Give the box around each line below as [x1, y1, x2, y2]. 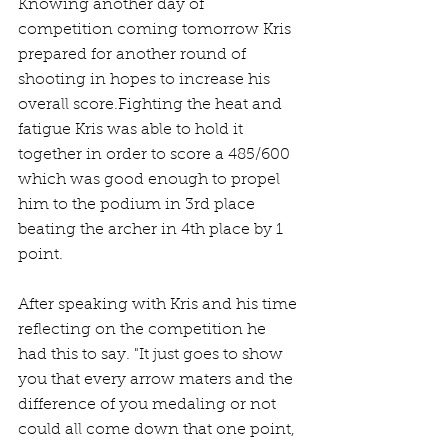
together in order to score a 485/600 [18, 147, 294, 164]
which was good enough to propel [18, 172, 284, 189]
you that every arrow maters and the [18, 372, 297, 389]
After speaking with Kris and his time [18, 297, 301, 314]
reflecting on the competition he [18, 322, 270, 339]
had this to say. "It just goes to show [18, 347, 287, 364]
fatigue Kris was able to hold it [18, 122, 247, 139]
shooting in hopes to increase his [18, 72, 274, 89]
